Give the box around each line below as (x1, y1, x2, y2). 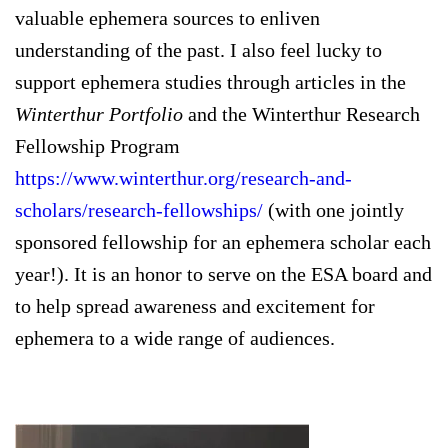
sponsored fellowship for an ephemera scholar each (15, 230, 431, 253)
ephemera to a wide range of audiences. (15, 326, 340, 349)
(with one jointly (263, 198, 404, 221)
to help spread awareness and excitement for (15, 294, 375, 317)
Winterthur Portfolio (15, 102, 183, 125)
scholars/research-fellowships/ (15, 198, 263, 221)
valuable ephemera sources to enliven (15, 6, 320, 29)
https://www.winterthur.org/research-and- (15, 166, 352, 189)
